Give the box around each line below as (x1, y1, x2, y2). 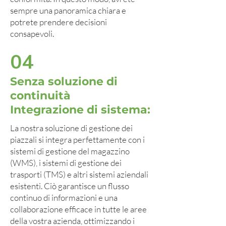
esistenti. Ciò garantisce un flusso (10, 181, 129, 191)
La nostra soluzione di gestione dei (10, 123, 133, 133)
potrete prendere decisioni (10, 17, 107, 27)
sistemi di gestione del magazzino (10, 146, 130, 156)
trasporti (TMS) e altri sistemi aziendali (10, 169, 148, 180)
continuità (10, 89, 71, 102)
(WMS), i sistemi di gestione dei (10, 157, 122, 168)
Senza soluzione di (10, 75, 118, 88)
